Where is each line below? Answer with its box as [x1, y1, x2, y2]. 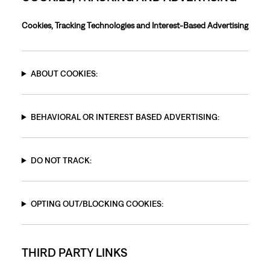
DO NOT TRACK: [30, 155, 92, 165]
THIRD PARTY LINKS [21, 245, 127, 259]
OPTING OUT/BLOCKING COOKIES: [30, 199, 163, 209]
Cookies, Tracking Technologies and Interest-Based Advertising [21, 20, 248, 30]
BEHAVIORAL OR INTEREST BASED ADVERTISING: [30, 112, 219, 122]
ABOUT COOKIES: [30, 69, 98, 78]
